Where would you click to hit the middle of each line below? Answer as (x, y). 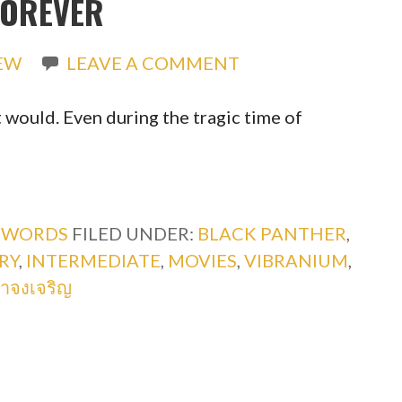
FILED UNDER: (134, 233)
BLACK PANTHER (271, 233)
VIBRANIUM (296, 260)
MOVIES (202, 260)
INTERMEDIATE (93, 260)
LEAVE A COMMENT (153, 62)
